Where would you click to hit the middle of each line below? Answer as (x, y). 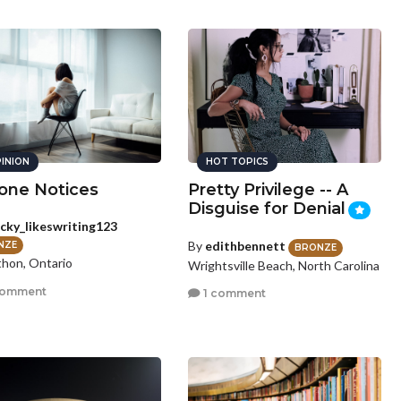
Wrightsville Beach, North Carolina (284, 265)
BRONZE (316, 247)
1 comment (234, 294)
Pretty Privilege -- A (269, 190)
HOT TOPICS (238, 162)
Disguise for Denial (267, 209)
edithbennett (246, 246)
